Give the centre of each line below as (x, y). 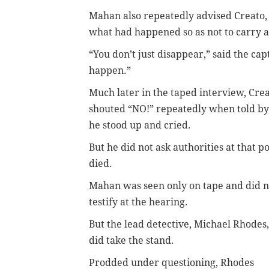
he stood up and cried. (140, 125)
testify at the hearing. (138, 202)
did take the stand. (131, 240)
